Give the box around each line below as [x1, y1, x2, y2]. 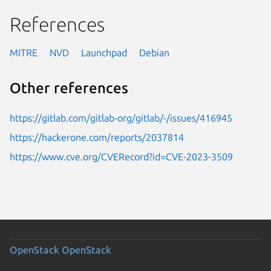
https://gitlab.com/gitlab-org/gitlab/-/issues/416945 [10, 112, 232, 123]
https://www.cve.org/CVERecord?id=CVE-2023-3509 [10, 151, 233, 162]
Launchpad [81, 47, 127, 58]
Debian [139, 47, 169, 58]
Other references [10, 80, 128, 97]
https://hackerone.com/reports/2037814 [10, 131, 184, 143]
